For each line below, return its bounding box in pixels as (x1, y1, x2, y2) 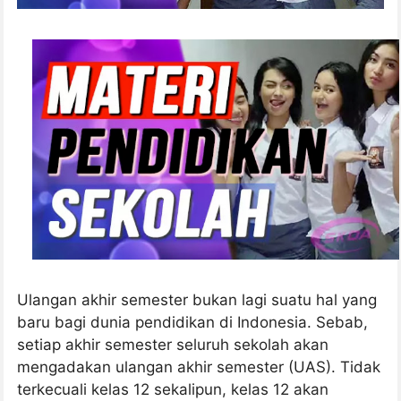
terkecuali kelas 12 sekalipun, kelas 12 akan (17, 380, 328, 398)
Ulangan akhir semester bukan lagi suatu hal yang (17, 290, 377, 309)
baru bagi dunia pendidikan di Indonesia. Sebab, (17, 312, 368, 331)
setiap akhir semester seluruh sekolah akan (17, 335, 328, 354)
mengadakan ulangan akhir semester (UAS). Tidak (17, 357, 380, 376)
